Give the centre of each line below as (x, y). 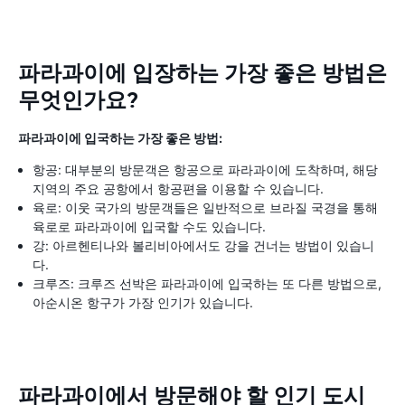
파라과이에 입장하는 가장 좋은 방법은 (202, 73)
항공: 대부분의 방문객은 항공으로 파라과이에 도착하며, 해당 (205, 170)
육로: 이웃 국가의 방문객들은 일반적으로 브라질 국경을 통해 (205, 207)
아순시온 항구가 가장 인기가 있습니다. (143, 302)
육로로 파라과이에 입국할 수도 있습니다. (149, 226)
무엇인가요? (78, 100)
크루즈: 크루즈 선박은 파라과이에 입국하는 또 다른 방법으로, (207, 283)
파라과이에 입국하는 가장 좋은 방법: (120, 138)
